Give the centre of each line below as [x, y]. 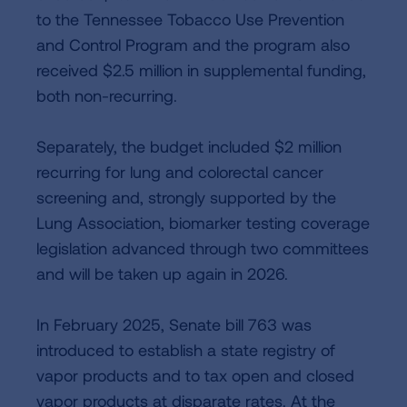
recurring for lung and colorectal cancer [180, 172]
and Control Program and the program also [193, 45]
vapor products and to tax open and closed [195, 375]
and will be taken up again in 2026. [162, 273]
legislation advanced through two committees [203, 248]
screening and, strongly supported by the [186, 197]
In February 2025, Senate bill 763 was [174, 324]
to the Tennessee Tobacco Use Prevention [190, 19]
